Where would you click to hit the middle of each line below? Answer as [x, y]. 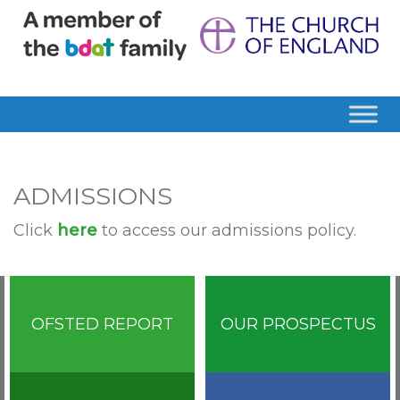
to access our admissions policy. [227, 231]
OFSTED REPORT [102, 325]
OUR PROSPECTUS [298, 325]
